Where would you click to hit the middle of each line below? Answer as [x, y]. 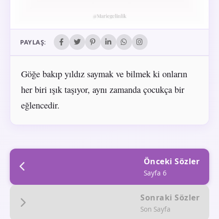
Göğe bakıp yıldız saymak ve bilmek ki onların [104, 74]
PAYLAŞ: [33, 42]
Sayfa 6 [155, 173]
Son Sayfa [155, 209]
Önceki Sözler [171, 161]
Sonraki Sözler [170, 197]
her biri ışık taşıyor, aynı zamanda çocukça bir [102, 89]
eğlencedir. [40, 105]
